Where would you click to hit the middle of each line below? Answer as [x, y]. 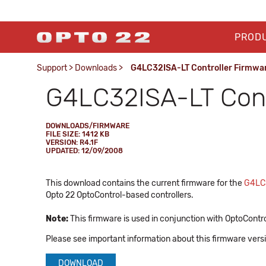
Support [52, 68]
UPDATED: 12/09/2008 [84, 151]
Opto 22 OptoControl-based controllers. [120, 195]
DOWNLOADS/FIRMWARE [88, 126]
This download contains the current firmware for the [145, 183]
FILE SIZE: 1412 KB [77, 134]
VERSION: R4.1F [72, 142]
